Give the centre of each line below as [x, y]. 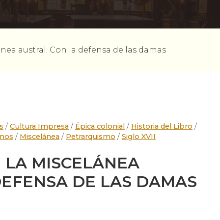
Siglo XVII [139, 137]
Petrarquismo [91, 137]
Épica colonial [100, 126]
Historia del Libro [162, 126]
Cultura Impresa [39, 126]
